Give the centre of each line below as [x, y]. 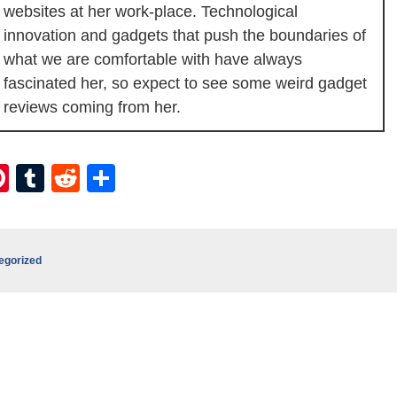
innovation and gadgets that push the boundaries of [185, 35]
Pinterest [65, 178]
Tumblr [89, 178]
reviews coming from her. [92, 107]
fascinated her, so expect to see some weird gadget [185, 83]
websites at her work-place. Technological [151, 12]
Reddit [121, 178]
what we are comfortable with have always [153, 59]
